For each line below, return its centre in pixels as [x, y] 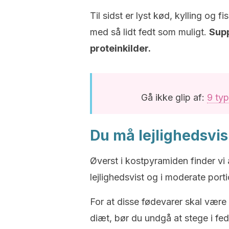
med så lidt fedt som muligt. [150, 32]
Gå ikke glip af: [174, 97]
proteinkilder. [120, 48]
